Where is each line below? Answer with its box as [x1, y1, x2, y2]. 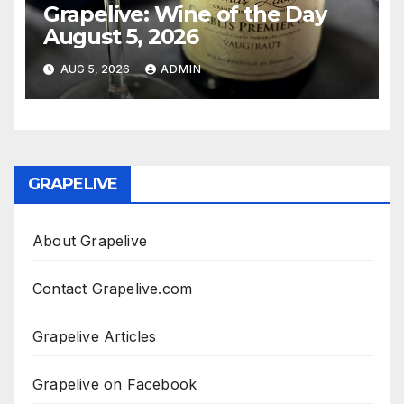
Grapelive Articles [32, 327, 157, 346]
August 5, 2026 [42, 23, 198, 50]
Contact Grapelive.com [32, 280, 193, 298]
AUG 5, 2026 [57, 61, 133, 76]
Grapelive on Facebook [32, 375, 197, 394]
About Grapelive [32, 232, 147, 251]
